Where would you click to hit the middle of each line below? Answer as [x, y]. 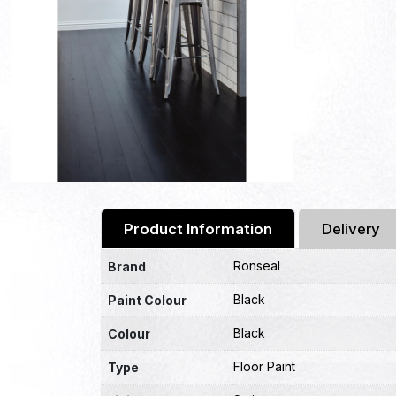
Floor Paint [264, 366]
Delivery [351, 229]
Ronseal [257, 266]
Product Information [198, 229]
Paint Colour [147, 300]
